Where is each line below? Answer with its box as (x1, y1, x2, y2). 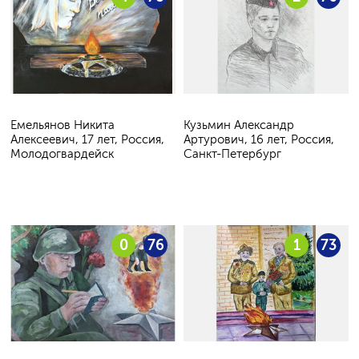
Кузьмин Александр (184, 117, 294, 132)
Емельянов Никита (10, 117, 115, 132)
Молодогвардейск (10, 146, 114, 161)
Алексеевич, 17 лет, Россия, (10, 131, 164, 147)
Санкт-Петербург (184, 146, 281, 161)
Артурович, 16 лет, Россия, (184, 131, 334, 147)
